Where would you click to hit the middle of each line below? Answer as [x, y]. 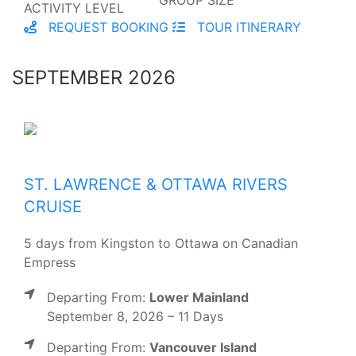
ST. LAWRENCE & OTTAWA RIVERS [156, 184]
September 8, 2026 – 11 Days [135, 316]
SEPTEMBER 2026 [94, 77]
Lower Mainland [199, 297]
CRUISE [53, 206]
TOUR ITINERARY [247, 27]
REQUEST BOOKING [106, 27]
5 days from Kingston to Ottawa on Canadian [161, 243]
